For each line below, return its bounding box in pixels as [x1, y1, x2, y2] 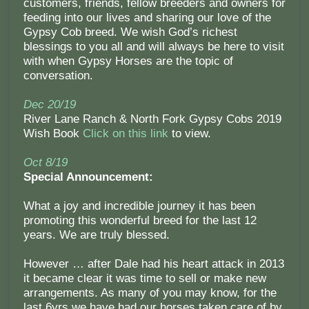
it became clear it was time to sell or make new [23, 272, 266, 286]
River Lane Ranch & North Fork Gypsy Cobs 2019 [23, 112, 281, 126]
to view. [168, 127, 211, 141]
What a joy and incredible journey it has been [23, 199, 255, 213]
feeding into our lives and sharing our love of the [23, 11, 271, 25]
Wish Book [23, 127, 83, 141]
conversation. [23, 69, 93, 83]
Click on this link [82, 127, 168, 141]
